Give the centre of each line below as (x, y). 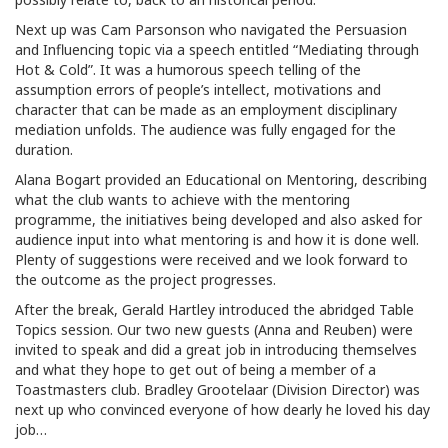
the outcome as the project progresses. (145, 279)
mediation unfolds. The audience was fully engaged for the (205, 129)
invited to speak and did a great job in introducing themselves (216, 349)
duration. (44, 149)
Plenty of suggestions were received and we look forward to (211, 259)
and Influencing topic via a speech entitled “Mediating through (217, 49)
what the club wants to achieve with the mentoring (182, 199)
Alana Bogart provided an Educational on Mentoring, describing (221, 179)
